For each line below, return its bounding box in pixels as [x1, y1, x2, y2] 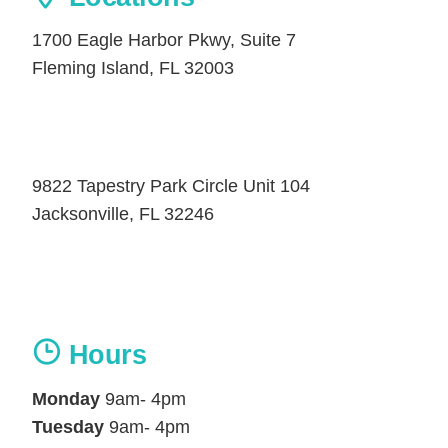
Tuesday [32, 417, 105, 437]
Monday [32, 389, 101, 409]
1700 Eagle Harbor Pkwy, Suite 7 [32, 30, 297, 50]
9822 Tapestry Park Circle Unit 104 [32, 176, 311, 196]
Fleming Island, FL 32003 [32, 58, 235, 78]
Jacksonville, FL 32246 [32, 204, 215, 224]
